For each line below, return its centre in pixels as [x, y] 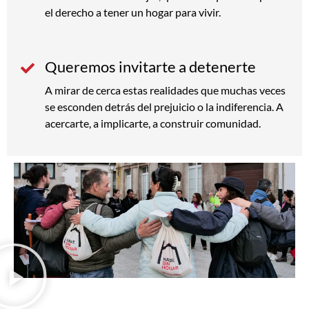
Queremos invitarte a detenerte [150, 66]
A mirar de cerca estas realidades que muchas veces [165, 90]
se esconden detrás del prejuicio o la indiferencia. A [164, 106]
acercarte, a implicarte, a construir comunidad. [154, 123]
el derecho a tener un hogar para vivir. [133, 12]
